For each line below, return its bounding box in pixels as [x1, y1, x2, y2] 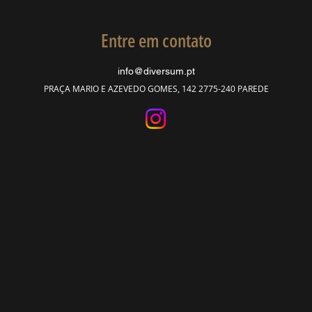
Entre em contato [100, 28, 212, 53]
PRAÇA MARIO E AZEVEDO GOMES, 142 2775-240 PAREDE [43, 83, 269, 95]
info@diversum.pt [117, 65, 195, 77]
